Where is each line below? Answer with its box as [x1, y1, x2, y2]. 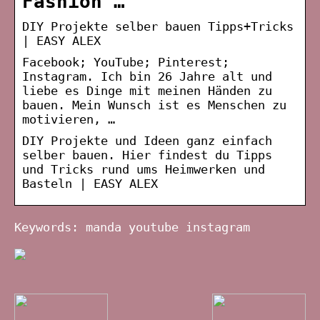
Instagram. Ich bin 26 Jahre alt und [22, 69, 272, 84]
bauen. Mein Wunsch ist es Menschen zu [22, 97, 286, 112]
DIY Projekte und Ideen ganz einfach [22, 133, 272, 148]
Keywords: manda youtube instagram [14, 219, 250, 234]
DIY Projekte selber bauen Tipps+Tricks [22, 19, 294, 34]
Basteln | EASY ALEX [22, 176, 158, 191]
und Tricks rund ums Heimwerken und [22, 161, 265, 176]
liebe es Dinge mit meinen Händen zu [22, 83, 272, 98]
